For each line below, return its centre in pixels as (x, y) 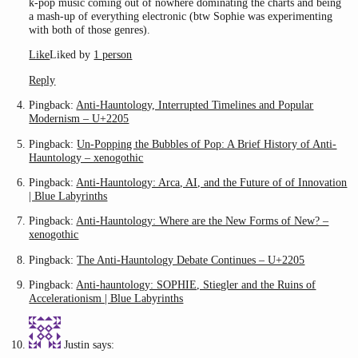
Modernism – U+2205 (79, 119)
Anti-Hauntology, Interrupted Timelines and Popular (195, 105)
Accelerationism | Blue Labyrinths (106, 298)
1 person (113, 55)
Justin (77, 345)
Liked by (72, 55)
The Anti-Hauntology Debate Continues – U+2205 (191, 259)
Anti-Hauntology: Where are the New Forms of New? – (203, 221)
